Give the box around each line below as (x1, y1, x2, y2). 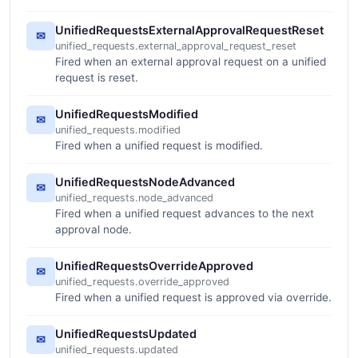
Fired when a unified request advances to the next (55, 206, 314, 220)
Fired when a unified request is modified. (55, 138, 263, 152)
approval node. (55, 222, 132, 236)
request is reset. (55, 70, 138, 84)
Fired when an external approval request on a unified (55, 54, 326, 68)
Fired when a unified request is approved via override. (55, 290, 332, 304)
